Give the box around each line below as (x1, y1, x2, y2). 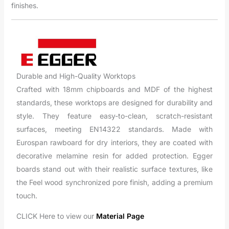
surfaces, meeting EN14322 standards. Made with (16, 124, 213, 133)
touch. (16, 191, 37, 200)
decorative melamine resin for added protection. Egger (16, 151, 213, 160)
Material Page (96, 211, 144, 220)
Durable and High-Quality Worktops (16, 71, 135, 80)
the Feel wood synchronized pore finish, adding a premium (16, 177, 213, 187)
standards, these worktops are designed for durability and (16, 98, 213, 107)
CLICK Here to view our (16, 211, 96, 220)
